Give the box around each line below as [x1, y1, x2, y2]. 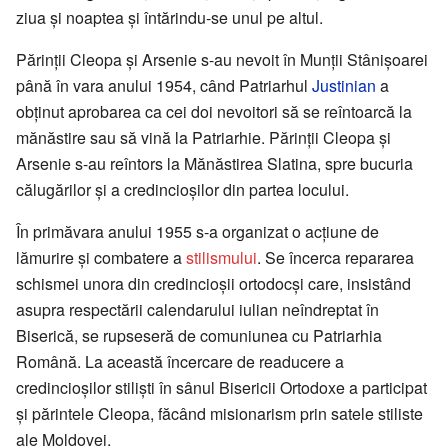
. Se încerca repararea [257, 246, 414, 270]
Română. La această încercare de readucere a [16, 350, 344, 374]
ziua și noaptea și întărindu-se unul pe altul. [16, 6, 323, 30]
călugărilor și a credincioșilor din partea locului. [16, 178, 349, 202]
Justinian [312, 74, 376, 98]
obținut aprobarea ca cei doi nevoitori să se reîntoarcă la [16, 100, 412, 124]
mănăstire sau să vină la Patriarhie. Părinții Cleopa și [16, 126, 391, 150]
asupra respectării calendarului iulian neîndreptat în [16, 298, 379, 322]
